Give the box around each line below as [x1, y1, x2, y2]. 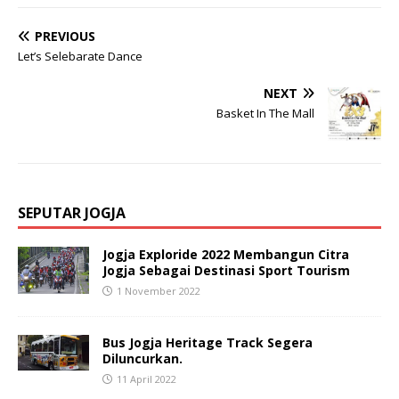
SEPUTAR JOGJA [18, 203, 126, 223]
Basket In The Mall [216, 105, 314, 121]
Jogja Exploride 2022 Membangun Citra [102, 246, 349, 263]
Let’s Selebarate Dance [18, 48, 142, 64]
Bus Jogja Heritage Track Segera [102, 334, 313, 351]
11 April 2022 [117, 372, 176, 386]
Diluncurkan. [102, 350, 183, 367]
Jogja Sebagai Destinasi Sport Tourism [102, 262, 350, 279]
